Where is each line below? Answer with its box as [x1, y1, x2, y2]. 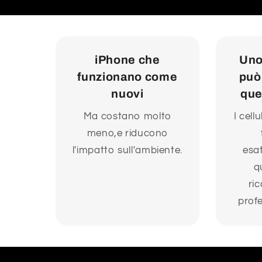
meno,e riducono [87, 128, 168, 139]
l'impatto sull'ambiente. [72, 145, 182, 156]
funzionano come [77, 70, 178, 83]
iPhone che [95, 53, 160, 66]
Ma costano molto [83, 111, 171, 122]
